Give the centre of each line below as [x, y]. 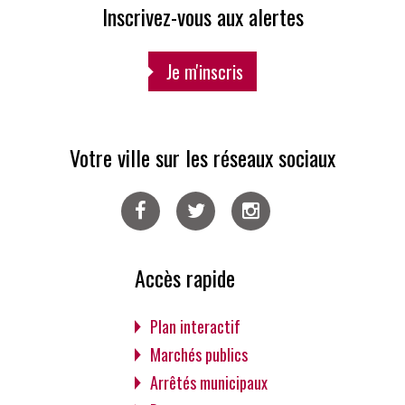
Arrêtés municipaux [208, 383]
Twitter [196, 237]
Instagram [257, 237]
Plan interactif [195, 327]
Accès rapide [184, 278]
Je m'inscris [205, 72]
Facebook [146, 237]
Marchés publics [198, 355]
